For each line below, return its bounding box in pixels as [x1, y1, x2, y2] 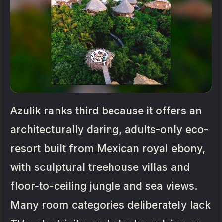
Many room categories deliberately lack [10, 199, 211, 212]
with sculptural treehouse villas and [10, 161, 190, 174]
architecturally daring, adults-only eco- [10, 123, 208, 136]
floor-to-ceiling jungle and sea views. [10, 180, 198, 193]
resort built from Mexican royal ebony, [10, 142, 205, 155]
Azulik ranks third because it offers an [10, 105, 202, 117]
